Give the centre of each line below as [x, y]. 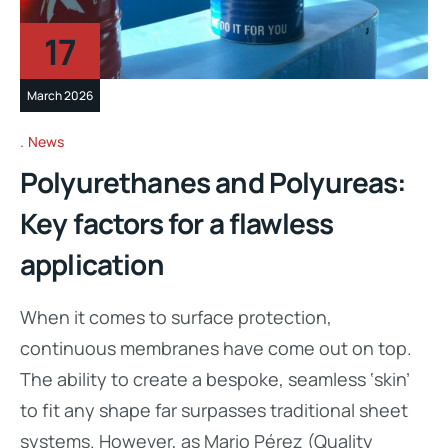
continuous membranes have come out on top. [216, 348]
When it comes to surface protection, [176, 317]
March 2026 [60, 95]
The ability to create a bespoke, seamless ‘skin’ [215, 379]
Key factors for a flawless [177, 223]
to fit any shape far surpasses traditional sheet [214, 410]
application [92, 264]
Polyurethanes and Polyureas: [213, 182]
